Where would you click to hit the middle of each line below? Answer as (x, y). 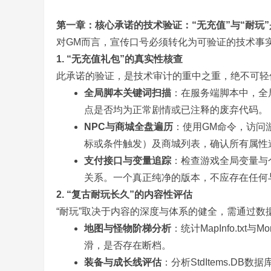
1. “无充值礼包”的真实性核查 (119, 59)
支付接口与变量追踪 (128, 161)
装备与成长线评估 (123, 262)
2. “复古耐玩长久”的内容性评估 (124, 194)
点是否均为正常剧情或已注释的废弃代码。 (176, 110)
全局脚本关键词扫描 (128, 93)
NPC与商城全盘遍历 (129, 127)
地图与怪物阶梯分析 (128, 228)
